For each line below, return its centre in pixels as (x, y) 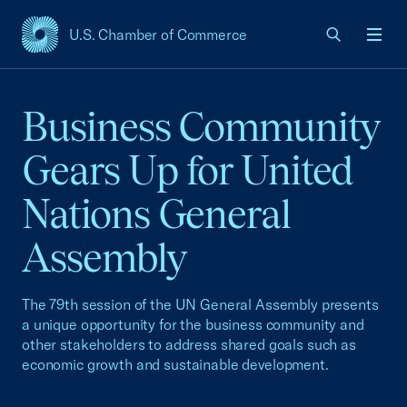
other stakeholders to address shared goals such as (189, 344)
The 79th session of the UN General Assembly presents (200, 304)
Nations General (157, 214)
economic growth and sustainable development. (175, 364)
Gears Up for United (188, 170)
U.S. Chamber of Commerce (158, 35)
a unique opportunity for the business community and (193, 324)
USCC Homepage (79, 44)
